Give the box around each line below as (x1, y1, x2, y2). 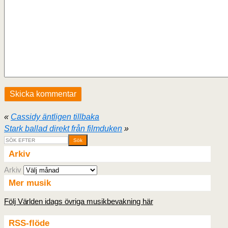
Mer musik (9, 178, 51, 188)
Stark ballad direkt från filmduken (4, 124, 122, 133)
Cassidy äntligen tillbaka (11, 112, 99, 122)
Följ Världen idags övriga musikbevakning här (4, 197, 153, 206)
